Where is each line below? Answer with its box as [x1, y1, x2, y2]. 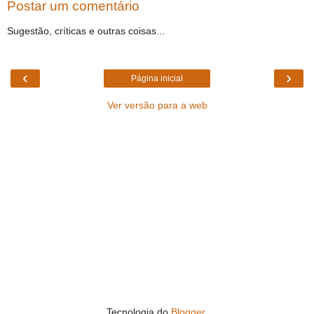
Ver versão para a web [107, 99, 207, 111]
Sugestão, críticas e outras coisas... [7, 25, 165, 37]
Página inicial [131, 73, 183, 83]
